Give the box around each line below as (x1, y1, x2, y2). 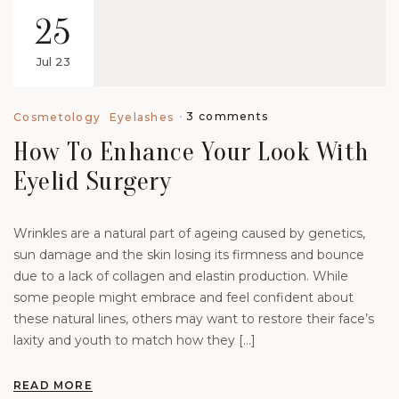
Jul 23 (37, 54, 70, 69)
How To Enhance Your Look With (13, 136, 370, 168)
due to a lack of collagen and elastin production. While (13, 268, 348, 285)
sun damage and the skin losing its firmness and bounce (13, 247, 364, 264)
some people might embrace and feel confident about (13, 289, 354, 306)
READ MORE (13, 379, 93, 393)
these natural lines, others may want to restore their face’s (13, 311, 374, 328)
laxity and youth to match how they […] (13, 332, 256, 349)
